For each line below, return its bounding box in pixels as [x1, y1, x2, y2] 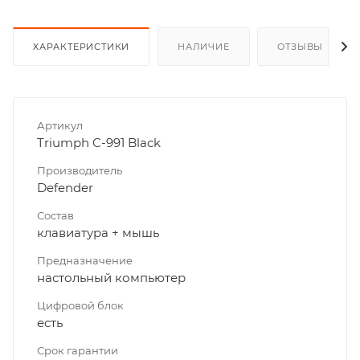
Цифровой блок [37, 299, 124, 313]
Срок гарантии [37, 344, 118, 358]
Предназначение [37, 254, 133, 268]
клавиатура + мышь [37, 225, 159, 241]
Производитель [37, 164, 122, 178]
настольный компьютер [37, 270, 186, 286]
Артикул [37, 119, 83, 133]
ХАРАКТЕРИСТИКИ [33, 41, 130, 53]
